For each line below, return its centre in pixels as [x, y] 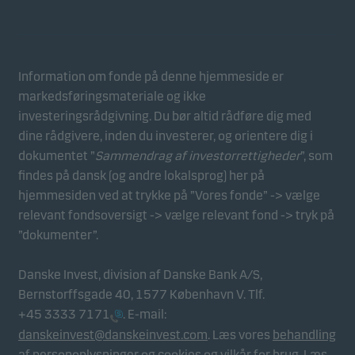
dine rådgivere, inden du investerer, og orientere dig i [166, 136]
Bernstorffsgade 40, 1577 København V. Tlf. [141, 294]
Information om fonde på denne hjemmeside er [151, 76]
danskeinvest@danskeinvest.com [113, 335]
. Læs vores [240, 335]
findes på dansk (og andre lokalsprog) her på [141, 176]
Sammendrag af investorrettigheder [198, 156]
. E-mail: [145, 314]
